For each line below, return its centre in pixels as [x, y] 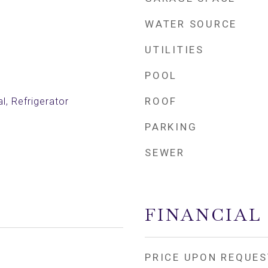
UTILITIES [174, 50]
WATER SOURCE [191, 24]
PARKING [171, 127]
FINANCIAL [203, 215]
